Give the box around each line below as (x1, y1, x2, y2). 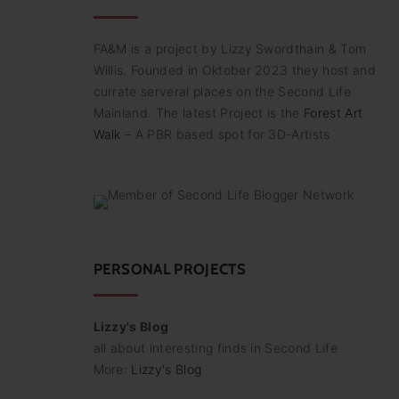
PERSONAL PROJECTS (93, 260, 246, 279)
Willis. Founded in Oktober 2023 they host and (93, 62, 376, 78)
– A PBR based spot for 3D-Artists (120, 126, 330, 142)
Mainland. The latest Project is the (93, 105, 305, 121)
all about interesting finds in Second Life (93, 340, 338, 356)
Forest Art (304, 105, 363, 121)
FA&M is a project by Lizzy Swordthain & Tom (93, 41, 367, 57)
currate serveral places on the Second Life (93, 84, 351, 100)
